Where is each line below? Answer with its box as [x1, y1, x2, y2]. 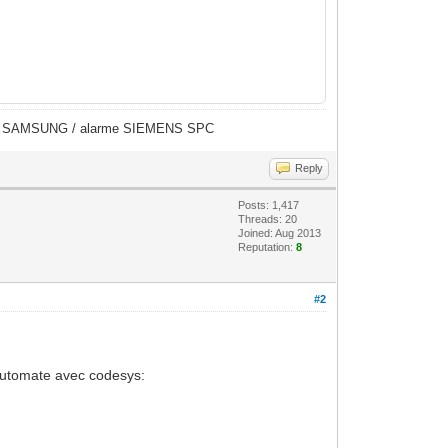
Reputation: [238, 240, 297, 253]
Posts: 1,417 [238, 198, 300, 211]
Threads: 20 [238, 212, 298, 225]
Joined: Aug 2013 [238, 226, 322, 239]
